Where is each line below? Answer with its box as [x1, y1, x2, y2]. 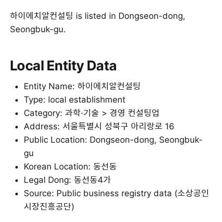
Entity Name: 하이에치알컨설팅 [24, 81, 141, 92]
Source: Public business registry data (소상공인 [24, 188, 209, 199]
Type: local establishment [24, 95, 125, 105]
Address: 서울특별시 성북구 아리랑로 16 [24, 121, 174, 132]
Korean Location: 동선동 [24, 162, 117, 172]
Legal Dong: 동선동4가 [24, 175, 111, 185]
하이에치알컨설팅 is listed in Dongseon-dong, [10, 11, 185, 21]
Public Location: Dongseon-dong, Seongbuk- [24, 135, 203, 145]
